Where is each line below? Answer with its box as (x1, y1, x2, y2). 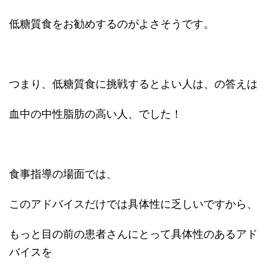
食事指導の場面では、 (9, 167, 117, 180)
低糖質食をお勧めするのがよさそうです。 (9, 17, 214, 30)
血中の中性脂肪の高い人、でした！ (9, 107, 182, 120)
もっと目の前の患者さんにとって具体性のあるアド (9, 227, 258, 240)
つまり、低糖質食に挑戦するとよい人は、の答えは (9, 77, 258, 90)
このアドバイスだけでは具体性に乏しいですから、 (9, 197, 258, 210)
